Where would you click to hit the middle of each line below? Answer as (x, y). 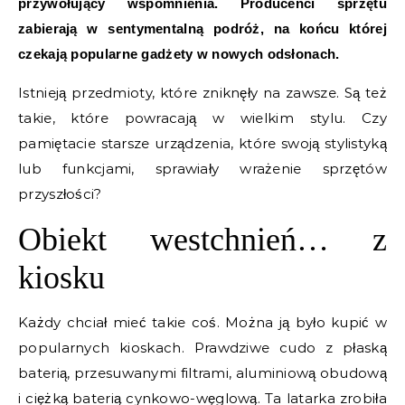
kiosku (61, 277)
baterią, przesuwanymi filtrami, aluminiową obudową (202, 372)
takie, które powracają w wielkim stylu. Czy (202, 118)
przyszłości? (60, 193)
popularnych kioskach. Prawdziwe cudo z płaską (202, 347)
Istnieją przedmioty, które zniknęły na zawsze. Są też (202, 92)
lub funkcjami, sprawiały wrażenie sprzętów (202, 168)
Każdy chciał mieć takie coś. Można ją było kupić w (202, 322)
